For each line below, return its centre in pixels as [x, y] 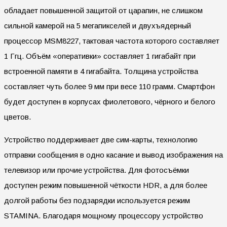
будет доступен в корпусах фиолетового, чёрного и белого [110, 101]
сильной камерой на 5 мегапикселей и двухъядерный [98, 25]
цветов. [17, 117]
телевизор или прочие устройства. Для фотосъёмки [97, 170]
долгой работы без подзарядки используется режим [97, 200]
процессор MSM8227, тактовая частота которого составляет [112, 41]
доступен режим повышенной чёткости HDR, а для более [106, 185]
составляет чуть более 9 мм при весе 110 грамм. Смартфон [109, 86]
